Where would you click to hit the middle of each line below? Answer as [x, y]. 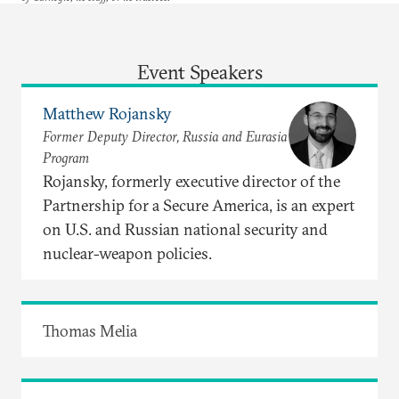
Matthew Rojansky [107, 114]
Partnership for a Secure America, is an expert [199, 205]
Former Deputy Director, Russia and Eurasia [165, 137]
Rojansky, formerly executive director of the [191, 181]
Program [66, 158]
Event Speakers [199, 72]
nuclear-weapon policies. [127, 253]
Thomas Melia [90, 330]
